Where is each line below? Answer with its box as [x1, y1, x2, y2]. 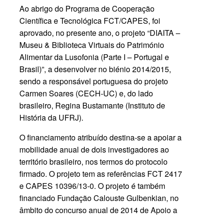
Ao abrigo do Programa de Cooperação [19, 2, 155, 14]
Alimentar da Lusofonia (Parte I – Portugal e [19, 51, 170, 62]
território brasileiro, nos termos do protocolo [19, 155, 168, 167]
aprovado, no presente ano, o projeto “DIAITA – [19, 27, 181, 38]
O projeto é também [98, 180, 166, 191]
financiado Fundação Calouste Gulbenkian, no [19, 192, 179, 203]
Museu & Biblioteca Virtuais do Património [19, 39, 165, 50]
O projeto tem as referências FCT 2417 [49, 168, 183, 179]
